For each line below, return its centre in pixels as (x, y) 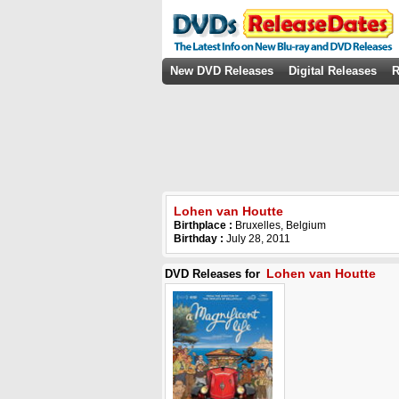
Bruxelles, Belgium (281, 225)
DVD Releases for (214, 274)
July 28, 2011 (257, 239)
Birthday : (199, 239)
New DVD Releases (222, 71)
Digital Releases (333, 71)
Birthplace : (204, 225)
